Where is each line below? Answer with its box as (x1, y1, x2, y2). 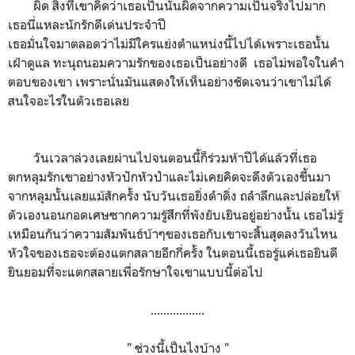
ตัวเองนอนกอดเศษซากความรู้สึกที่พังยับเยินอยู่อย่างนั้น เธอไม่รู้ (8, 207, 343, 223)
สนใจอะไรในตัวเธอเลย (8, 93, 129, 109)
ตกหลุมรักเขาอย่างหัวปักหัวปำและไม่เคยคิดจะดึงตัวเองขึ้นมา (8, 169, 330, 185)
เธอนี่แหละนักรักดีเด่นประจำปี (8, 17, 170, 32)
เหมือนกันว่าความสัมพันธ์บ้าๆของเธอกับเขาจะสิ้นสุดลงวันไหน (8, 226, 338, 242)
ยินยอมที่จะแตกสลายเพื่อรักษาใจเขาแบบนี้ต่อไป (8, 264, 263, 280)
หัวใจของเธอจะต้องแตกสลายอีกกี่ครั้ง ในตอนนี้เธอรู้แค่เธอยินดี (8, 245, 338, 261)
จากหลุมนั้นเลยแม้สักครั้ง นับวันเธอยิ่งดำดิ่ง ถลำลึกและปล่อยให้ (8, 188, 340, 204)
